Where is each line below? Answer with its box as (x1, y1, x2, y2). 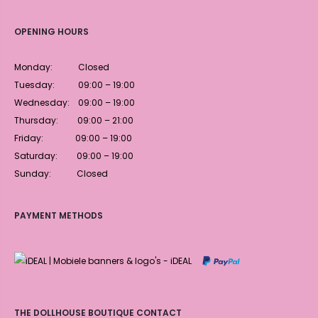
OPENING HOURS (14, 25, 89, 38)
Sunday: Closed (14, 167, 108, 180)
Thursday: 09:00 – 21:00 (14, 114, 133, 126)
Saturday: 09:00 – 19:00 (14, 149, 133, 162)
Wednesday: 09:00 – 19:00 (14, 96, 135, 109)
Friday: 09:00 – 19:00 (14, 131, 132, 144)
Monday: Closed (14, 60, 109, 73)
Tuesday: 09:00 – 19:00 (14, 78, 135, 91)
